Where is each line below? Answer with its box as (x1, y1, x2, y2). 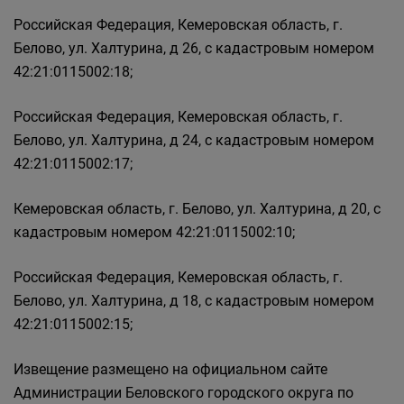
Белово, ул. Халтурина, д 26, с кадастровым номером (14, 40, 374, 57)
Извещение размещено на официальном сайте (14, 361, 327, 378)
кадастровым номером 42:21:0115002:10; (14, 224, 295, 241)
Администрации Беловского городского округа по (14, 384, 353, 401)
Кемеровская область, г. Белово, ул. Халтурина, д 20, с (14, 200, 381, 217)
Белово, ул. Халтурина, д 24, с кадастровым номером (14, 132, 374, 149)
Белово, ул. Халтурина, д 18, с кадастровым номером (14, 292, 374, 309)
